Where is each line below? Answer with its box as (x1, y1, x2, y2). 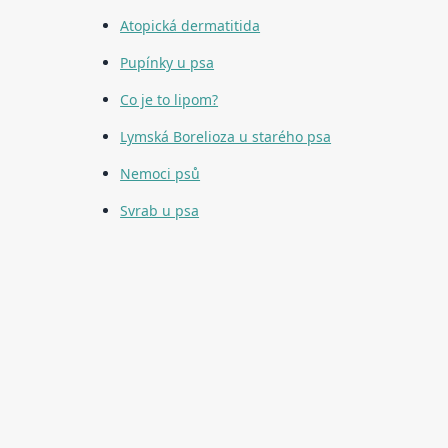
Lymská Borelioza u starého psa (120, 127, 332, 147)
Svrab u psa (120, 201, 200, 221)
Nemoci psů (120, 164, 201, 184)
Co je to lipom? (120, 90, 219, 110)
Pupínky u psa (120, 53, 215, 73)
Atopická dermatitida (120, 16, 261, 36)
